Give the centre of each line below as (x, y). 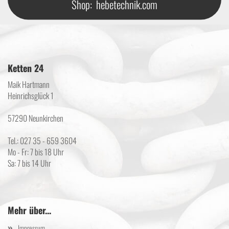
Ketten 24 (26, 68)
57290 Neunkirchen (36, 118)
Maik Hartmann (29, 84)
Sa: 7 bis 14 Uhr (29, 163)
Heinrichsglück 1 (31, 95)
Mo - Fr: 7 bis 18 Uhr (36, 152)
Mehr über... (29, 210)
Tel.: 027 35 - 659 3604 (42, 140)
